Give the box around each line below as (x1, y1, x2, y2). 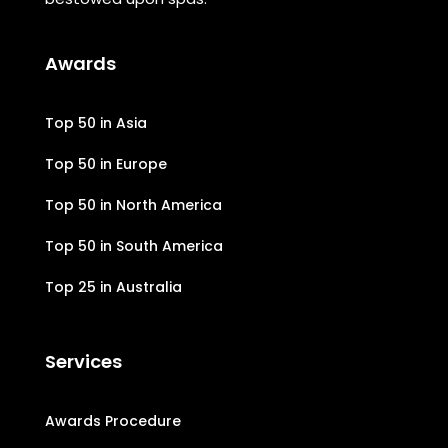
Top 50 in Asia (44, 113, 147, 134)
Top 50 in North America (44, 195, 222, 216)
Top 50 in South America (44, 236, 223, 257)
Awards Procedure (44, 411, 181, 432)
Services (44, 349, 122, 375)
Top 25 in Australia (44, 277, 182, 298)
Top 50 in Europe (44, 154, 167, 175)
